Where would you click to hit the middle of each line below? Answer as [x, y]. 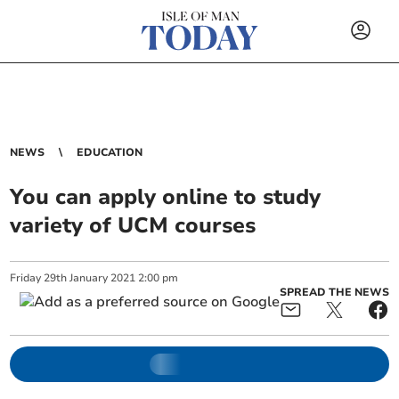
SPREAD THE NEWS [334, 292]
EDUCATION [110, 152]
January [89, 278]
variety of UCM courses [133, 225]
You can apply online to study [166, 197]
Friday [26, 278]
